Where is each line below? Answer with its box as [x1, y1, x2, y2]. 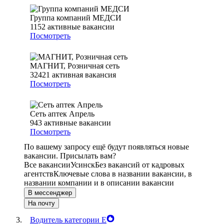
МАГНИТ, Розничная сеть [30, 61, 119, 70]
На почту [28, 199, 55, 207]
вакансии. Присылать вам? [24, 151, 116, 160]
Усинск [70, 160, 95, 169]
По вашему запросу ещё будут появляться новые [24, 142, 189, 151]
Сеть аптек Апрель [30, 109, 94, 118]
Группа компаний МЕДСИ [30, 13, 121, 22]
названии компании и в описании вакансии [24, 178, 174, 187]
